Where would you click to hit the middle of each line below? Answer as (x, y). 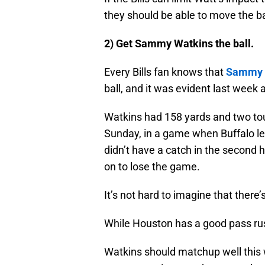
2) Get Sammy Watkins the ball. (179, 44)
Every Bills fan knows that (165, 72)
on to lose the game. (152, 167)
